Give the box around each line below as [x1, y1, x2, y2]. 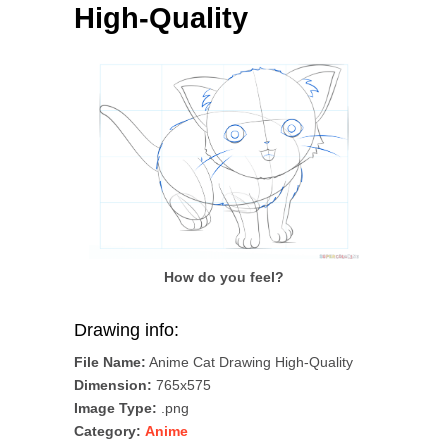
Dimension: [74, 377, 152, 394]
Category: [74, 423, 141, 440]
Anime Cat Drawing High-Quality [146, 354, 353, 371]
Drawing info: [74, 320, 179, 341]
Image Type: [74, 400, 157, 417]
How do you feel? [164, 269, 284, 286]
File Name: [74, 354, 146, 371]
